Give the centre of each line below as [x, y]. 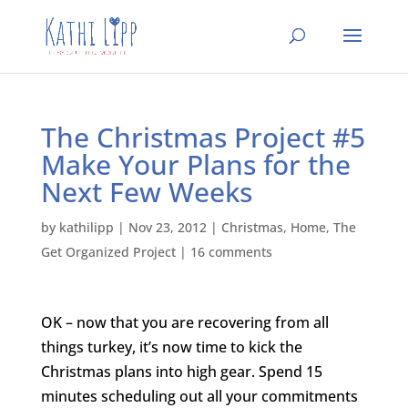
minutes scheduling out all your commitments [199, 396]
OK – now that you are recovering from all [184, 322]
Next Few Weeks [146, 192]
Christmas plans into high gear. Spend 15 [181, 372]
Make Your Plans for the [195, 164]
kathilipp [86, 227]
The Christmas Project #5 [203, 137]
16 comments [231, 252]
